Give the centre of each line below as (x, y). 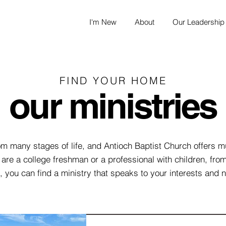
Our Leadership (199, 22)
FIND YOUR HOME (113, 80)
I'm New (103, 22)
